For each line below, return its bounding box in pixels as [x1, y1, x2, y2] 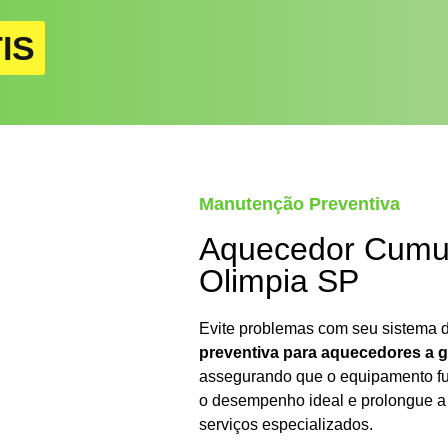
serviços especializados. [198, 416, 373, 433]
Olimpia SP [198, 263, 359, 299]
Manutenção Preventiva [198, 194, 400, 214]
